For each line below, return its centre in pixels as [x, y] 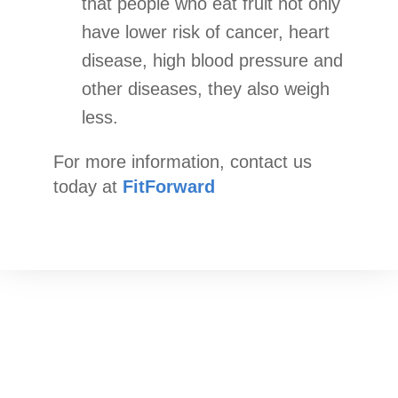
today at [88, 186]
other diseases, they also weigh [206, 88]
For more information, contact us [183, 161]
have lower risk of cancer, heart [206, 32]
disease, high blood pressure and [212, 60]
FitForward [169, 186]
